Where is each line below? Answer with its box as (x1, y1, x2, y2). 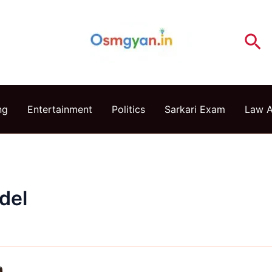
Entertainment (27, 103, 92, 115)
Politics (111, 103, 145, 115)
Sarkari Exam (164, 103, 225, 115)
